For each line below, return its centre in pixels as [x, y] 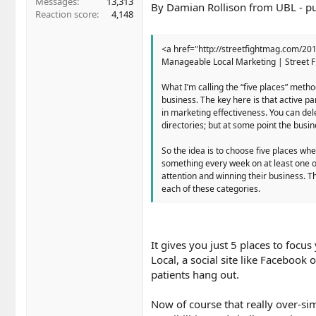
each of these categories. [211, 189]
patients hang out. [195, 274]
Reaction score [66, 14]
